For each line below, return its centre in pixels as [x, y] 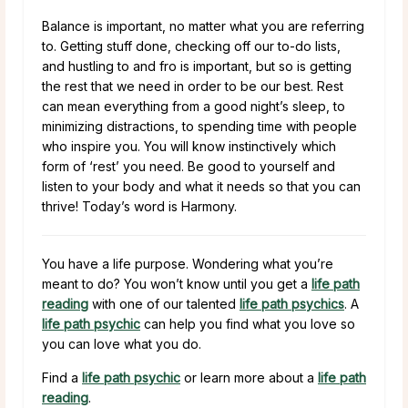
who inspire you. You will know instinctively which [189, 146]
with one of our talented [164, 303]
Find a [62, 377]
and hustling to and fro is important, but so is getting [197, 66]
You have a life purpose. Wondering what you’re [188, 263]
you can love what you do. [122, 343]
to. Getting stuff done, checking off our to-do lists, [191, 46]
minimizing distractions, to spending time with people [199, 126]
